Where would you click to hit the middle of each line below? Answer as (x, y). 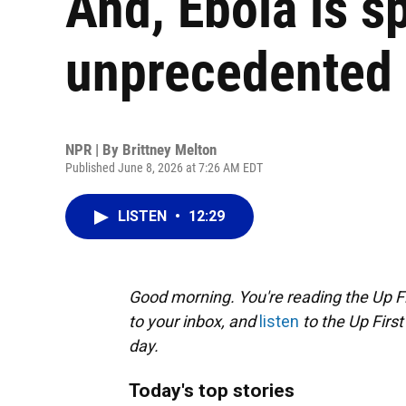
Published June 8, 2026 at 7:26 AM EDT (164, 168)
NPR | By (94, 150)
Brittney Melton (169, 150)
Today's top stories (212, 390)
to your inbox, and (194, 321)
